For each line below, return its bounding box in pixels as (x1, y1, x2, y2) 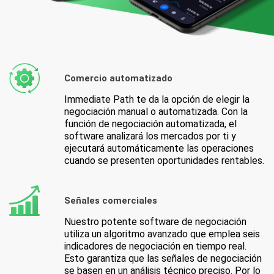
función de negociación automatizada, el (64, 118, 237, 130)
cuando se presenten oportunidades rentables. (64, 155, 264, 167)
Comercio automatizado (64, 72, 172, 84)
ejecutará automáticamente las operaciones (64, 143, 254, 155)
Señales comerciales (64, 194, 157, 206)
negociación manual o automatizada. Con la (64, 106, 248, 118)
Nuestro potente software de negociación (64, 216, 246, 228)
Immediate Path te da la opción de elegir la (64, 94, 250, 106)
